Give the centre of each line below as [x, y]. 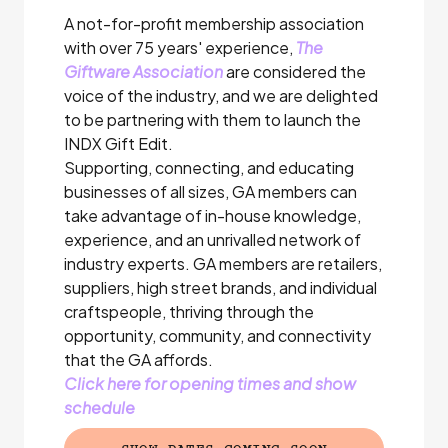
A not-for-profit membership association [214, 23]
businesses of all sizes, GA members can [210, 191]
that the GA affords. [138, 359]
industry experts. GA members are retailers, [223, 263]
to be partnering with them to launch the [212, 119]
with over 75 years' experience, [178, 47]
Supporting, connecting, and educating [209, 167]
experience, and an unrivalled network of [212, 239]
